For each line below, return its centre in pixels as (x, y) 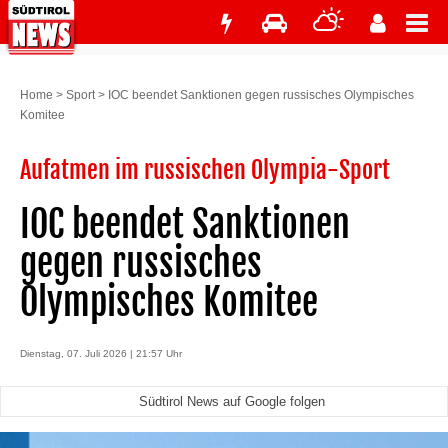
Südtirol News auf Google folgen (231, 401)
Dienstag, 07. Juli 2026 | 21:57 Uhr (101, 353)
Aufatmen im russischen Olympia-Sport (205, 170)
